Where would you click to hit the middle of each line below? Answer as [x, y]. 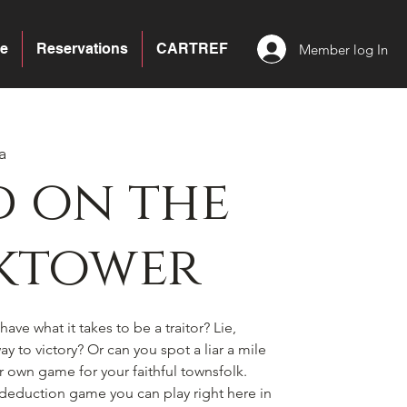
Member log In [343, 49]
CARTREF [192, 49]
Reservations [82, 49]
